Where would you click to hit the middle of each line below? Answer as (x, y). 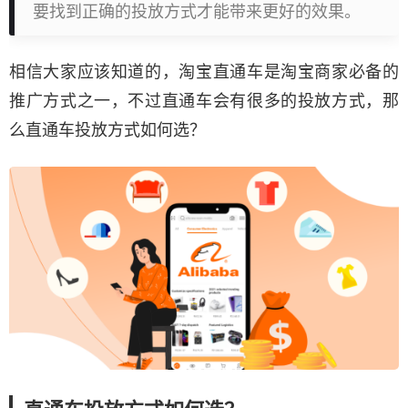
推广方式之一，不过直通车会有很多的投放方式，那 (204, 101)
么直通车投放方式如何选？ (107, 130)
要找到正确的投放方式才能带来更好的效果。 (197, 12)
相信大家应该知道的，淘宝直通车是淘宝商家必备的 (204, 72)
